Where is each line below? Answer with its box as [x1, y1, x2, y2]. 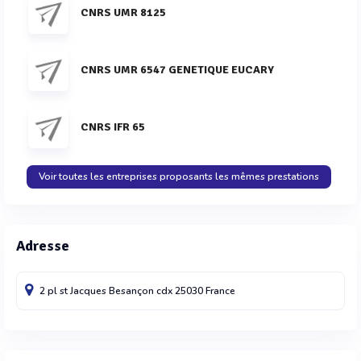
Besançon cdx [109, 284, 175, 297]
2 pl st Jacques [39, 284, 109, 297]
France [205, 284, 235, 297]
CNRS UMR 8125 [81, 5, 166, 19]
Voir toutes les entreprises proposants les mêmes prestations [38, 170, 319, 183]
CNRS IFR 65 [81, 119, 145, 134]
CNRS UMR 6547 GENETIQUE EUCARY [81, 62, 274, 77]
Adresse [16, 237, 69, 255]
